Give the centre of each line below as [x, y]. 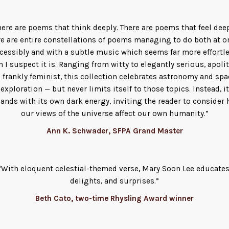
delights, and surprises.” [114, 181]
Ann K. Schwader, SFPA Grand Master [114, 131]
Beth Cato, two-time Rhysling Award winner [114, 199]
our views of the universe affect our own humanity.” [114, 113]
